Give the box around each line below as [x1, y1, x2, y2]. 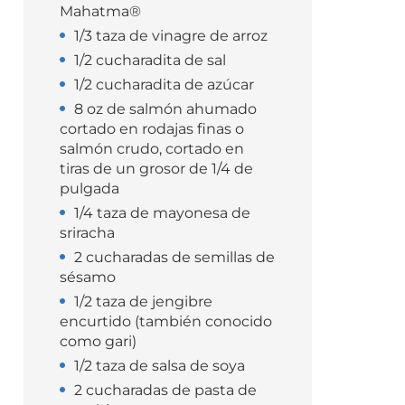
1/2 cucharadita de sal [74, 52, 227, 69]
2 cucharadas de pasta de [74, 381, 258, 399]
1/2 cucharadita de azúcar [74, 76, 255, 93]
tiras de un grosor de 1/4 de [60, 160, 254, 177]
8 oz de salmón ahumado [74, 100, 258, 118]
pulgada [60, 180, 120, 197]
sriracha [60, 224, 116, 241]
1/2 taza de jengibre [74, 293, 213, 310]
